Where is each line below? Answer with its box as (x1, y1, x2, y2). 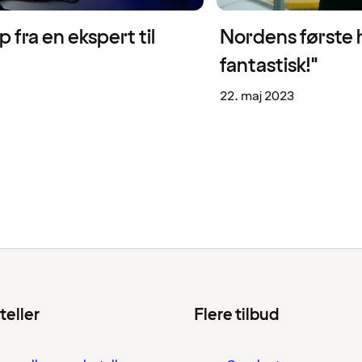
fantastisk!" (220, 53, 318, 80)
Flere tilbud (194, 304, 279, 327)
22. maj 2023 (220, 87, 294, 106)
